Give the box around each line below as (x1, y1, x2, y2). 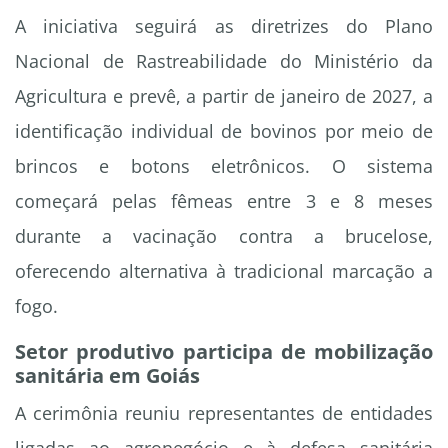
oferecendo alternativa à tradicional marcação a (15, 259, 433, 284)
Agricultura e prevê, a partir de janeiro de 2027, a (15, 84, 433, 109)
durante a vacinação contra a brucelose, (15, 224, 433, 249)
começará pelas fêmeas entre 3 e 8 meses (15, 189, 433, 214)
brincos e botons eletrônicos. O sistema (15, 154, 433, 179)
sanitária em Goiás (15, 362, 200, 390)
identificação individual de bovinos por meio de (15, 119, 433, 144)
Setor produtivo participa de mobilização (15, 338, 433, 366)
